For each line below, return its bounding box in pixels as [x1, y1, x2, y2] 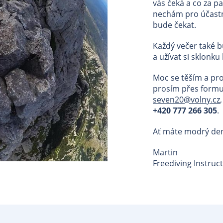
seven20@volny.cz [153, 94, 220, 105]
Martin [153, 147, 178, 158]
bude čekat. [153, 19, 196, 30]
